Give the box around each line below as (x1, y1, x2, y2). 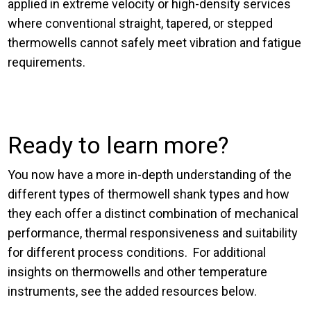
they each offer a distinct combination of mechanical (8, 206, 299, 221)
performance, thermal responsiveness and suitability (8, 226, 299, 241)
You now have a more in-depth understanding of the (8, 167, 292, 183)
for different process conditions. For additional (8, 245, 267, 260)
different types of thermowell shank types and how (8, 187, 290, 202)
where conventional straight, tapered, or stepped (8, 16, 274, 31)
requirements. (8, 55, 86, 70)
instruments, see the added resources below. (8, 284, 260, 299)
